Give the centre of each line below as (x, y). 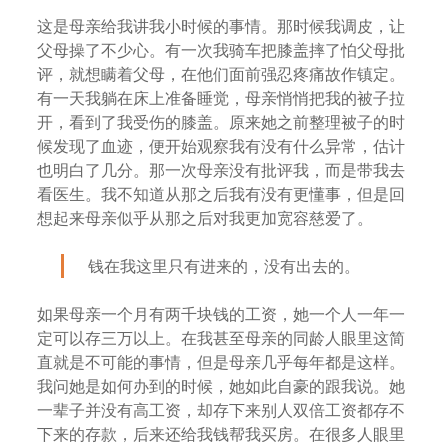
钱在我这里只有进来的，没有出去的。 (224, 266)
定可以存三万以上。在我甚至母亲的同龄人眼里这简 (221, 338)
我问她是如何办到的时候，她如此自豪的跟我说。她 (221, 386)
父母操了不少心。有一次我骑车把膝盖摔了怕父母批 (221, 50)
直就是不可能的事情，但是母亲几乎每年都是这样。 (221, 362)
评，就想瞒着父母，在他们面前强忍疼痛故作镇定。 (221, 74)
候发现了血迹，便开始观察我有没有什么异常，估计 (221, 146)
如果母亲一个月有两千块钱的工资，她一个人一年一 (221, 314)
